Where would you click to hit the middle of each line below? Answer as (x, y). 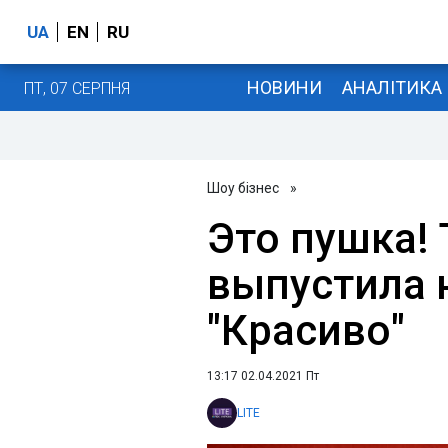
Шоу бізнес (243, 188)
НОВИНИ (284, 87)
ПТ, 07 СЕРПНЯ (77, 88)
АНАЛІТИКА (391, 87)
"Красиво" (306, 330)
